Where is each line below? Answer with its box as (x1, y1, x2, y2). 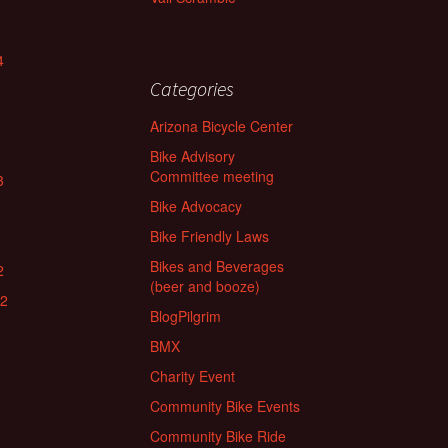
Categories (150, 76, 234, 102)
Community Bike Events (150, 396, 300, 417)
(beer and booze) (150, 276, 260, 297)
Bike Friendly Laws (150, 226, 269, 247)
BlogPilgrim (150, 306, 221, 327)
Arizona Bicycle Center (150, 116, 293, 137)
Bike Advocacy (150, 196, 242, 217)
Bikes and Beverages (150, 256, 284, 277)
